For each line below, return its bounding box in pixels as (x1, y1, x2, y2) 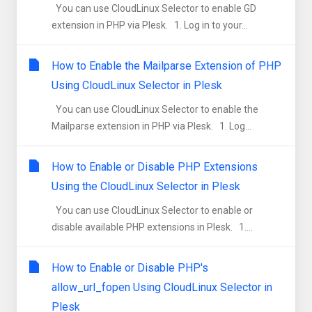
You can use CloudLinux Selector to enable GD (52, 3, 256, 14)
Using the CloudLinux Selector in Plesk (52, 180, 240, 193)
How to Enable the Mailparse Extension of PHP (52, 59, 281, 72)
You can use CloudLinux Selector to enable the (52, 104, 258, 115)
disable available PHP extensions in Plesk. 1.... (52, 221, 253, 233)
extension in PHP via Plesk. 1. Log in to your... (52, 19, 248, 31)
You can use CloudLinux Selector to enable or (52, 205, 253, 216)
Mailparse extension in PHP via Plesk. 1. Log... (52, 120, 251, 132)
